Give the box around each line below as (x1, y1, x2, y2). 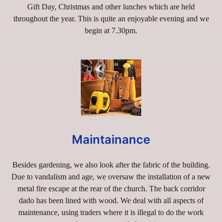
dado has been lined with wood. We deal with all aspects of (18, 196, 204, 205)
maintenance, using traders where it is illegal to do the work (18, 208, 204, 217)
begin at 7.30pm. (85, 26, 137, 35)
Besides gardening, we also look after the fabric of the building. (12, 160, 210, 169)
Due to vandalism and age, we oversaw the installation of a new (11, 172, 211, 181)
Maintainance (72, 132, 150, 147)
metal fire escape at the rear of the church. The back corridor (17, 184, 205, 193)
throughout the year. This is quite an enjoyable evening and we (13, 14, 209, 23)
